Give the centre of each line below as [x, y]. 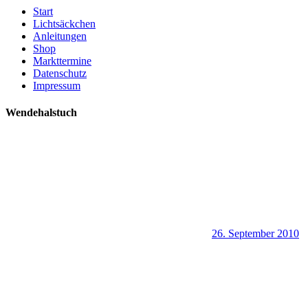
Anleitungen [60, 36]
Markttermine [62, 61]
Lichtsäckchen [64, 24]
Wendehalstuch [41, 113]
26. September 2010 [255, 233]
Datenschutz [60, 73]
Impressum [57, 86]
